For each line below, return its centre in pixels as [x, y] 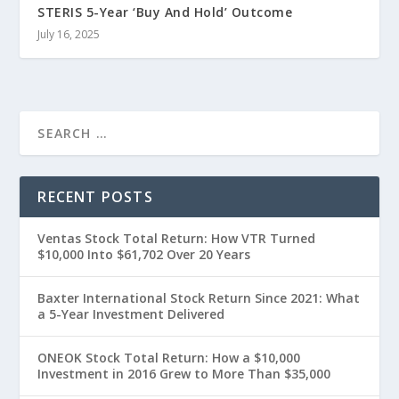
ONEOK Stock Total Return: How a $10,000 [169, 357]
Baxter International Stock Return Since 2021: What [199, 297]
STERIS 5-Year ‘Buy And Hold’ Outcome [165, 12]
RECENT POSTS [95, 196]
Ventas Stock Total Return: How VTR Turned [177, 238]
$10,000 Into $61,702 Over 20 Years [144, 254]
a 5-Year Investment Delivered [131, 313]
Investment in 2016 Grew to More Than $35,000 [184, 373]
